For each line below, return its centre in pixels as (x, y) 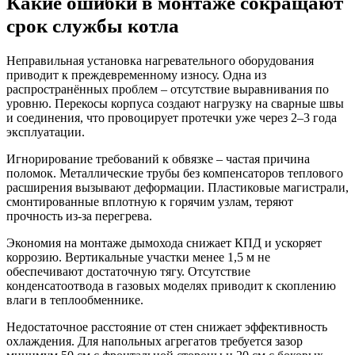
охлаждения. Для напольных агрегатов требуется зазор (155, 341)
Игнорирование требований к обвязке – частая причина (158, 158)
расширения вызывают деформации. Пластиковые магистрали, (177, 187)
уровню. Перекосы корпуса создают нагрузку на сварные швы (175, 103)
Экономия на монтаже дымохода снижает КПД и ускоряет (164, 242)
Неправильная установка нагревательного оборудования (160, 60)
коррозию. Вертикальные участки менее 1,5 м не (138, 257)
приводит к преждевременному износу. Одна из (136, 74)
